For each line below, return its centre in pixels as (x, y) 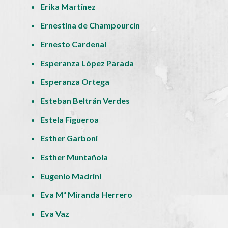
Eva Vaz (55, 213)
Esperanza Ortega (75, 81)
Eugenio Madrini (71, 176)
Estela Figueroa (70, 119)
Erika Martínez (68, 6)
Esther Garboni (69, 138)
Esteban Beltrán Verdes (85, 100)
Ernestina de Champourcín (90, 25)
